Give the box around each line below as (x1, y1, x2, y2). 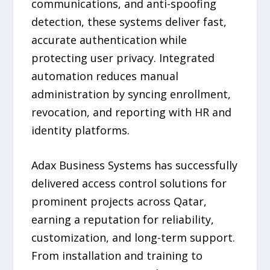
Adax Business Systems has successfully (31, 158, 238, 173)
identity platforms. (31, 122, 130, 137)
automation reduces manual (31, 68, 179, 83)
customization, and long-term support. (31, 230, 236, 245)
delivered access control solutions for (31, 176, 227, 191)
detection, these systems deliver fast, (31, 14, 227, 29)
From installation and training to (31, 248, 203, 263)
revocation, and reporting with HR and (31, 104, 232, 119)
